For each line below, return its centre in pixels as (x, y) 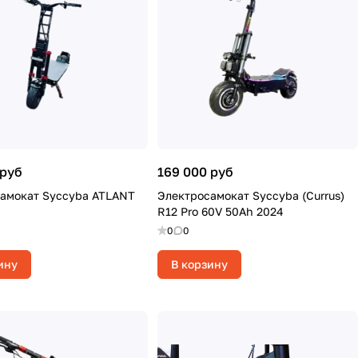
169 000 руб (195, 172)
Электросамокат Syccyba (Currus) (251, 195)
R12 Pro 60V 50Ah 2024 (221, 211)
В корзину (199, 264)
